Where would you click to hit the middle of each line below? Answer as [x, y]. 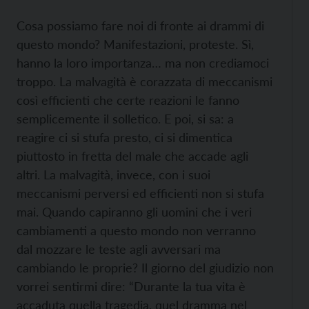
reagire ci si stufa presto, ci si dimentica [124, 137]
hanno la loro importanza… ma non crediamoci [143, 63]
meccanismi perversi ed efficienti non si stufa [140, 193]
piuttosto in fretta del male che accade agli [132, 156]
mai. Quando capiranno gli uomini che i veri [134, 212]
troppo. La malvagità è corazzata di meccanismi [144, 81]
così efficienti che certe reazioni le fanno [128, 100]
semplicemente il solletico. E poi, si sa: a [125, 119]
